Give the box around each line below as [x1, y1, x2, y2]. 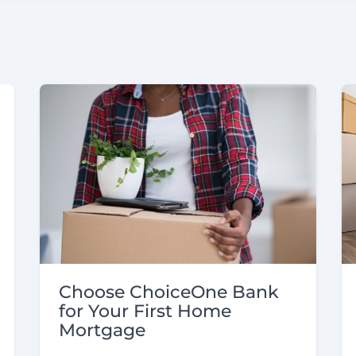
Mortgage [59, 319, 145, 342]
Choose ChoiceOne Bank [59, 281, 279, 304]
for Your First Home [59, 300, 231, 323]
